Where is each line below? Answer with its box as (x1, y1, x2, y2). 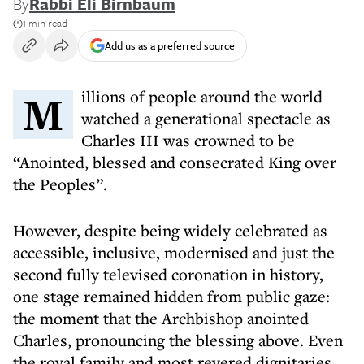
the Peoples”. (13, 173, 107, 195)
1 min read (23, 15, 67, 31)
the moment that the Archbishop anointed (13, 307, 309, 329)
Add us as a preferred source (105, 37, 235, 54)
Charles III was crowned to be (81, 129, 295, 151)
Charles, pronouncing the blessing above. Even (13, 329, 343, 351)
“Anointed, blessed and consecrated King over (13, 151, 336, 173)
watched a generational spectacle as (81, 107, 331, 129)
